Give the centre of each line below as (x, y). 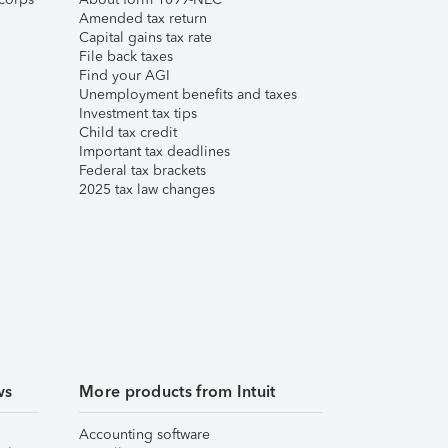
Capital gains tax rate (145, 37)
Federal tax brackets (142, 170)
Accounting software (144, 434)
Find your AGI (124, 75)
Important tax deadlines (154, 151)
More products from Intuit (177, 391)
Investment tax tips (138, 113)
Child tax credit (128, 132)
